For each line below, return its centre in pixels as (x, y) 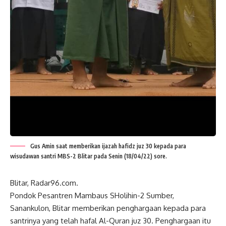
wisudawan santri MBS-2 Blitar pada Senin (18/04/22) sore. (89, 156)
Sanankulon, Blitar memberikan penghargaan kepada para (108, 208)
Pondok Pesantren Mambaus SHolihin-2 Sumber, (92, 195)
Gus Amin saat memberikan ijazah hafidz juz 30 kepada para (108, 146)
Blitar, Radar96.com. (44, 183)
